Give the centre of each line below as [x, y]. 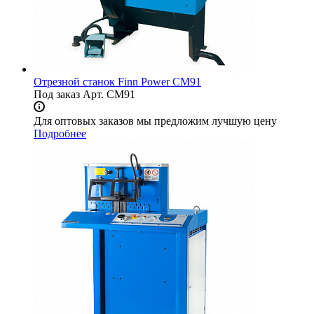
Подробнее [60, 134]
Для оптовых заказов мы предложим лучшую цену [155, 121]
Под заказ [57, 95]
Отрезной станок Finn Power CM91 [117, 82]
